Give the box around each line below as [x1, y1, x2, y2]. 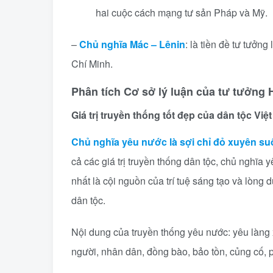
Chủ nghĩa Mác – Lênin [79, 37, 185, 51]
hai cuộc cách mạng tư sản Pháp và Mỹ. [96, 5, 268, 19]
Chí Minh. [71, 57, 113, 71]
